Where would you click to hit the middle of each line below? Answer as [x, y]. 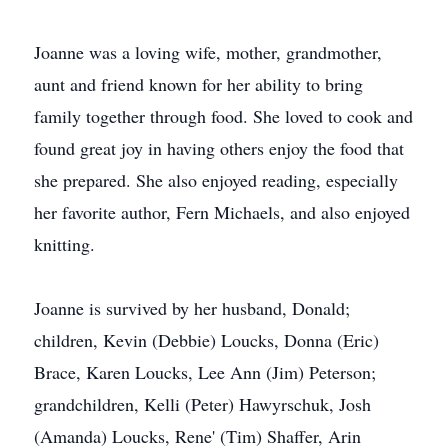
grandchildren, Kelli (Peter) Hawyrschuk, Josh [202, 404]
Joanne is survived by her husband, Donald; [192, 308]
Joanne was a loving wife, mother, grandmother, [208, 52]
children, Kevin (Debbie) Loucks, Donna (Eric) [206, 340]
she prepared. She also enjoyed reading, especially [216, 180]
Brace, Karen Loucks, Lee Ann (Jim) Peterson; [205, 372]
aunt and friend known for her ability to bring [198, 84]
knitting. [64, 244]
